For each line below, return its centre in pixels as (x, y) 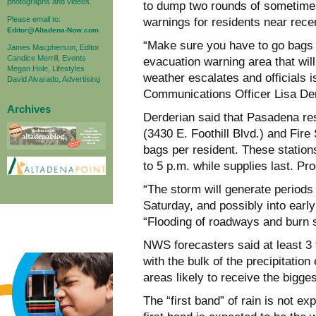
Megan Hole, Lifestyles (46, 68)
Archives (29, 109)
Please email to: (34, 19)
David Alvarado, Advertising (54, 79)
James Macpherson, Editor (53, 47)
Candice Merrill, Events (47, 57)
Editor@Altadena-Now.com (53, 30)
